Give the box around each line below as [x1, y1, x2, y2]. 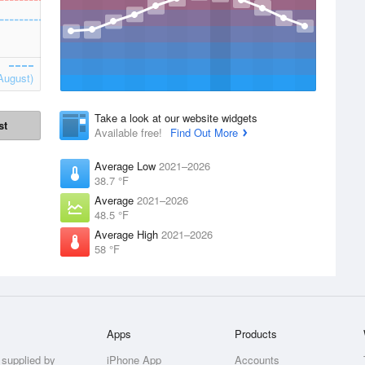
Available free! [95, 125, 165, 140]
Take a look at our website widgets [95, 110, 257, 125]
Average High [95, 226, 161, 242]
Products [235, 326, 278, 341]
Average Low [95, 158, 159, 174]
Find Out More [170, 125, 238, 140]
